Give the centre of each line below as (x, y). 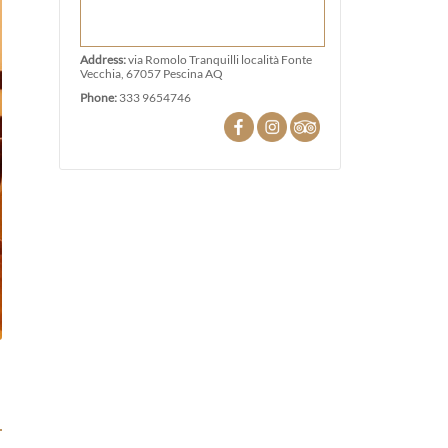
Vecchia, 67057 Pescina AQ (151, 73)
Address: (103, 59)
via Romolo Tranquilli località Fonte (219, 59)
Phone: (99, 97)
